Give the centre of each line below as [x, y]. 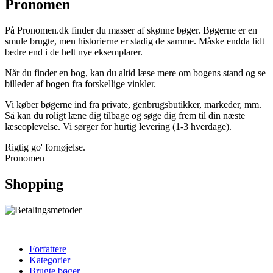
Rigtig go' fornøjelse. [45, 147]
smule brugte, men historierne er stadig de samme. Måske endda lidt [135, 41]
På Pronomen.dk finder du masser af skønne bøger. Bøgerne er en [131, 30]
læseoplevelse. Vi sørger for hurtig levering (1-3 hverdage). [118, 126]
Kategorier [50, 260]
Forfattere [48, 249]
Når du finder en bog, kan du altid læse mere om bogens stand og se [135, 73]
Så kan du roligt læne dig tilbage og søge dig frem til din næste [125, 115]
